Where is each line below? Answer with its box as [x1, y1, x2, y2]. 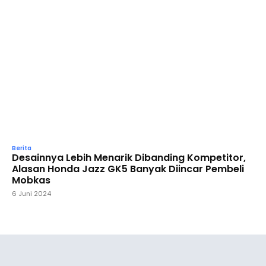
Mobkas [12, 173, 50, 187]
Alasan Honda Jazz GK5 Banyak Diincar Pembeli [12, 161, 244, 176]
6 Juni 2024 [12, 188, 51, 198]
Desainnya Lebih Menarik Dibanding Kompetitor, [12, 150, 246, 164]
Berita [12, 143, 31, 153]
